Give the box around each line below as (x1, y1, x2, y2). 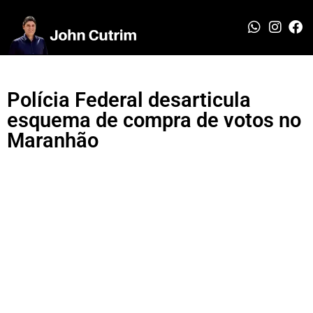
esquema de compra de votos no (7, 108, 301, 132)
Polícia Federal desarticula (7, 87, 251, 112)
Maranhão (7, 128, 99, 152)
